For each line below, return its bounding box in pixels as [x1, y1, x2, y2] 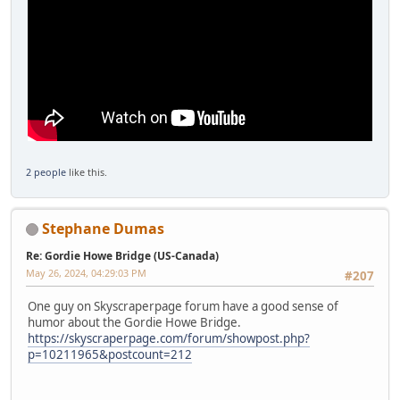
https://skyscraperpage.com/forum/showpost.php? [28, 329, 310, 346]
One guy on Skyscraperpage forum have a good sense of [28, 297, 338, 314]
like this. [66, 164, 107, 179]
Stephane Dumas [42, 218, 164, 238]
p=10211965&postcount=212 [28, 346, 192, 362]
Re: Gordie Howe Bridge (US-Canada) [26, 247, 219, 263]
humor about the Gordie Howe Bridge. [28, 313, 241, 330]
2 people [26, 164, 66, 179]
